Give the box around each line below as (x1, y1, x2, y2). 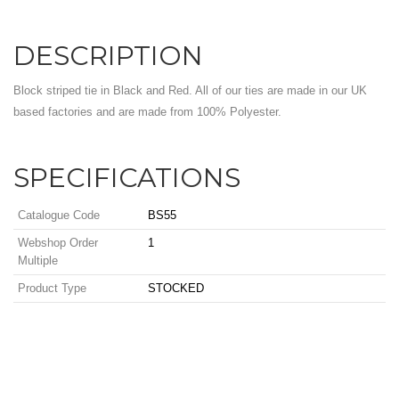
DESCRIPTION (13, 39, 203, 72)
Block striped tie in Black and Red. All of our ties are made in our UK (13, 84, 367, 97)
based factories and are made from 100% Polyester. (13, 105, 281, 118)
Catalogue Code (18, 208, 100, 222)
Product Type (18, 281, 86, 295)
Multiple (18, 254, 58, 267)
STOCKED (148, 281, 204, 295)
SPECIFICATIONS (13, 161, 240, 194)
